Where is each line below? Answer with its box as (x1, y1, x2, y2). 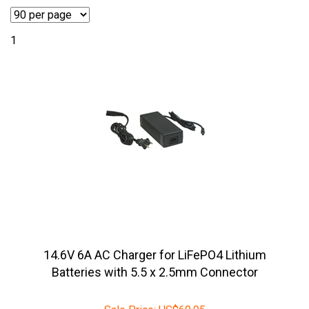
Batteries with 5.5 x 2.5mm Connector (51, 248, 258, 262)
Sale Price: (103, 286, 156, 299)
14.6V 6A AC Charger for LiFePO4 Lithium (43, 230, 266, 245)
